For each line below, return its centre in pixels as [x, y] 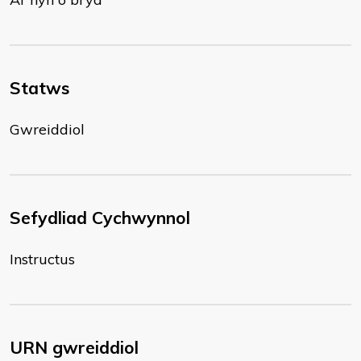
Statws [39, 88]
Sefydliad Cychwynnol [100, 218]
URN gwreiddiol [74, 347]
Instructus [42, 259]
